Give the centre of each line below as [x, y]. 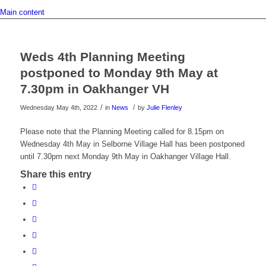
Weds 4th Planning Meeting [102, 57]
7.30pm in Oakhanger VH [94, 89]
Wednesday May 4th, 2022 [58, 107]
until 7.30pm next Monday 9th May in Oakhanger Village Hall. [125, 157]
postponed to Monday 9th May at [119, 73]
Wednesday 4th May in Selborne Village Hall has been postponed [132, 144]
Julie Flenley [164, 107]
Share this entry [56, 175]
